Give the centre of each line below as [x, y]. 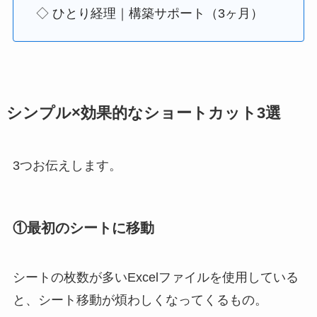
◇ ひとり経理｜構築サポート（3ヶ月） [149, 14]
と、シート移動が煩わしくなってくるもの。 [140, 300]
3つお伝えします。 [67, 166]
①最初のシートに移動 [83, 228]
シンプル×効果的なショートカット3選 [143, 114]
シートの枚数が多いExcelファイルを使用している [155, 277]
